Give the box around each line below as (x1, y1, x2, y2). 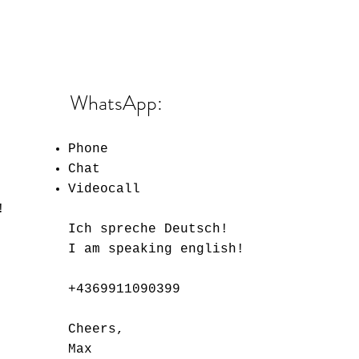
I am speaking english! (68, 241, 245, 256)
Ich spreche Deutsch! (68, 221, 229, 236)
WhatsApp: (70, 87, 163, 118)
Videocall (68, 181, 141, 196)
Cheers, (68, 321, 125, 337)
